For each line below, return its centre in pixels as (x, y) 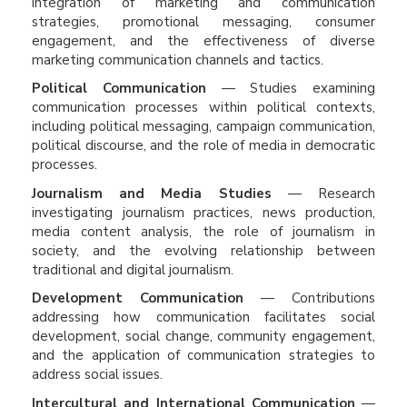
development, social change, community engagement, (203, 336)
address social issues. (97, 374)
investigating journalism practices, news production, (203, 212)
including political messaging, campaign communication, (203, 126)
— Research (323, 193)
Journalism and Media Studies (152, 193)
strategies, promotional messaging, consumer (203, 21)
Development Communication (138, 298)
